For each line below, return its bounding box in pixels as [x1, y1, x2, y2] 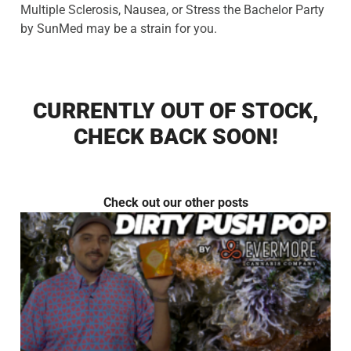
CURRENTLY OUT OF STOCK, [32, 98, 319, 125]
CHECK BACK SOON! [73, 124, 278, 150]
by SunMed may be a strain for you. [20, 21, 217, 37]
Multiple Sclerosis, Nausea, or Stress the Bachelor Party [20, 2, 324, 18]
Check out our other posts [103, 195, 248, 211]
